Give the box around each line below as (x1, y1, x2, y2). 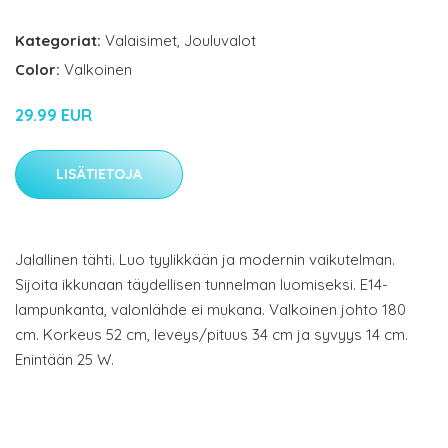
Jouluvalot (184, 31, 256, 51)
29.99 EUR (15, 105, 92, 126)
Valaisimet (105, 31, 177, 51)
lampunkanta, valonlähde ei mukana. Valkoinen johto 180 (15, 300, 406, 320)
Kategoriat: (15, 31, 101, 51)
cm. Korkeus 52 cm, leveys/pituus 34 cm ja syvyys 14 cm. (15, 325, 408, 345)
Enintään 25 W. (15, 350, 114, 370)
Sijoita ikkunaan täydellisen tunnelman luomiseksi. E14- (15, 275, 388, 295)
